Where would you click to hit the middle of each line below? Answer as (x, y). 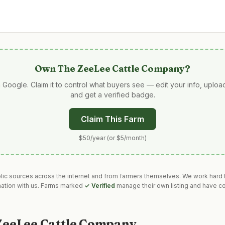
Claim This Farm (113, 119)
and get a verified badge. (113, 95)
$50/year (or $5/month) (113, 138)
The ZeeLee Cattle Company (121, 69)
